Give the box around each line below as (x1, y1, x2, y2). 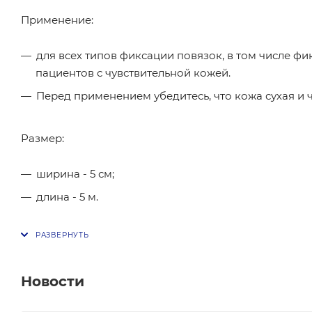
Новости (21, 272, 84, 290)
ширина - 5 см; (36, 167, 114, 180)
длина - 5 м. (36, 190, 98, 203)
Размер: (21, 132, 64, 145)
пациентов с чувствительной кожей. (36, 66, 231, 79)
